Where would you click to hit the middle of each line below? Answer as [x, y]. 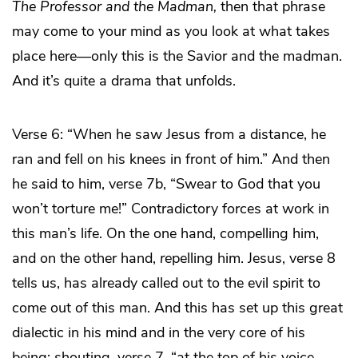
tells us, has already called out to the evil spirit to [166, 283]
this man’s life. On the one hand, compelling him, [165, 234]
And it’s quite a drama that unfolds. [124, 81]
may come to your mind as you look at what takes [171, 32]
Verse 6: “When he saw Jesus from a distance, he [169, 135]
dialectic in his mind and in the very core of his [159, 333]
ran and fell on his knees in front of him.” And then [171, 159]
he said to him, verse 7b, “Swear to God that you [166, 184]
